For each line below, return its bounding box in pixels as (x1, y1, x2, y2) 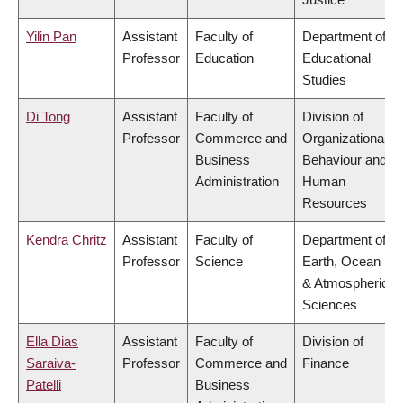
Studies (302, 72, 346, 88)
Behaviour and (302, 152, 387, 168)
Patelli (26, 377, 61, 393)
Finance (302, 355, 349, 372)
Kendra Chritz (26, 232, 107, 248)
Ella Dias (26, 334, 78, 350)
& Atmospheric (302, 275, 389, 291)
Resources (302, 195, 367, 211)
